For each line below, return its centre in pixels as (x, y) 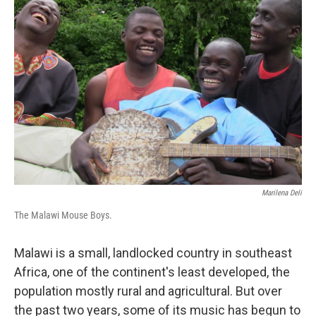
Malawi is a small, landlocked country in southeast (153, 253)
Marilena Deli (282, 193)
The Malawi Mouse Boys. (63, 215)
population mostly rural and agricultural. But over (148, 291)
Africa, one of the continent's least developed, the (152, 272)
